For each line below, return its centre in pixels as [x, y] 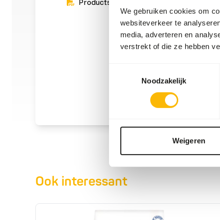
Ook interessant [81, 182]
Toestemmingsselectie [145, 69]
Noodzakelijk [164, 81]
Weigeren [189, 141]
